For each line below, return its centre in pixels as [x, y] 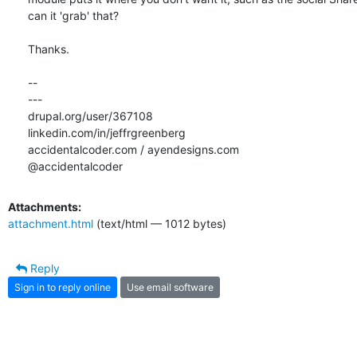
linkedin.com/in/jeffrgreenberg [107, 133]
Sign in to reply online [63, 287]
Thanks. [49, 49]
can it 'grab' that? [73, 16]
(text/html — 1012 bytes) [160, 224]
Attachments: [45, 207]
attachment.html [51, 224]
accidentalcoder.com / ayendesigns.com [133, 150]
